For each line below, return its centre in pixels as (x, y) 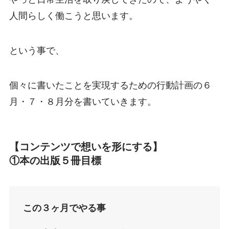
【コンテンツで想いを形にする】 (86, 146)
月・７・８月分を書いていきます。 (83, 101)
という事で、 (37, 50)
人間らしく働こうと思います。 (73, 16)
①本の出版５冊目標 (55, 160)
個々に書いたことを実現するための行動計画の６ (110, 85)
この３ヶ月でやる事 (64, 208)
